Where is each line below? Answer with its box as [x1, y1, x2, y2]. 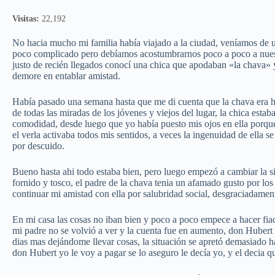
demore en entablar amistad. [12, 71, 120, 82]
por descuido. [12, 141, 64, 152]
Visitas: [12, 14, 39, 24]
